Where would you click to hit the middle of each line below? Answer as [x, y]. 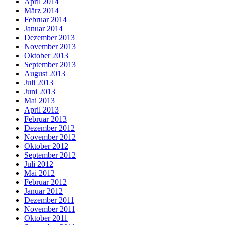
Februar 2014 [45, 20]
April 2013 [41, 110]
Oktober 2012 [46, 146]
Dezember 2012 [49, 128]
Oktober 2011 [46, 218]
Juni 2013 [40, 92]
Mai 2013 [39, 101]
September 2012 [50, 155]
